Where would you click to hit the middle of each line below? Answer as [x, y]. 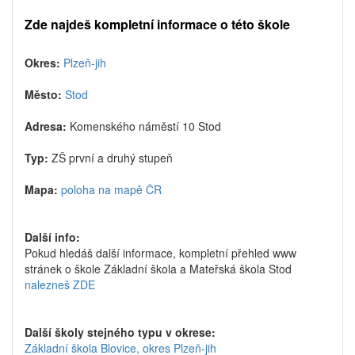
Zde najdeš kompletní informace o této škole [157, 24]
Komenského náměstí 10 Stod [145, 126]
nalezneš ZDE [60, 284]
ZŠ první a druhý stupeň [112, 158]
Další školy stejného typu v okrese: [120, 332]
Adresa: [47, 126]
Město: [45, 94]
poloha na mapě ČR [111, 189]
